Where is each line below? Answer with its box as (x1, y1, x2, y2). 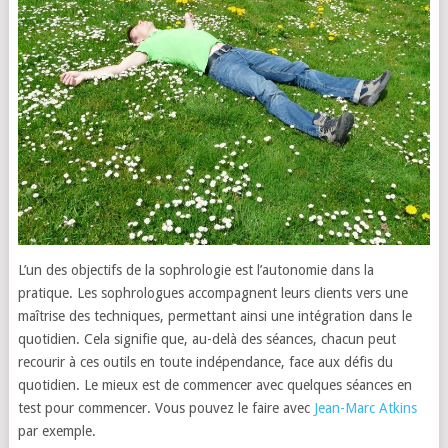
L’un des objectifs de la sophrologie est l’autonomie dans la (17, 261, 374, 278)
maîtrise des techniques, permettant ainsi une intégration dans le (17, 307, 412, 324)
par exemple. (17, 422, 96, 439)
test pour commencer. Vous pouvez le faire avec (17, 399, 314, 416)
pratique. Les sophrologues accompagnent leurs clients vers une (17, 284, 408, 301)
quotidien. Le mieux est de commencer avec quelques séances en (17, 376, 412, 393)
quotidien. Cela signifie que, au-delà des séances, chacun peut (17, 330, 396, 347)
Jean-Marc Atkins (313, 399, 417, 416)
